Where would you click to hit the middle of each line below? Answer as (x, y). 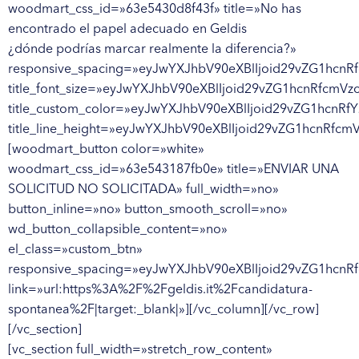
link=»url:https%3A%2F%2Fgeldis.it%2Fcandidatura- (160, 288)
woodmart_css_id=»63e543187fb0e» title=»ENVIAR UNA (173, 168)
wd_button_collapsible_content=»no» (118, 228)
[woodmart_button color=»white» (106, 148)
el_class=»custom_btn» (75, 248)
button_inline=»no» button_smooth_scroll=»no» (148, 208)
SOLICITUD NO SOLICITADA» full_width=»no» (143, 188)
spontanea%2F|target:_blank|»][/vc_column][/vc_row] (163, 308)
